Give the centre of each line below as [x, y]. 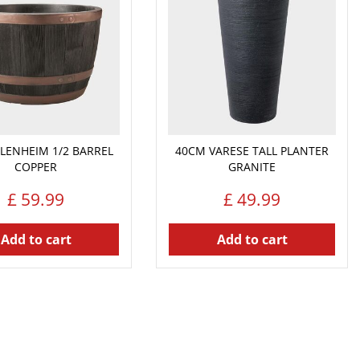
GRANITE [252, 166]
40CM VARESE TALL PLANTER [252, 150]
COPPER [36, 166]
